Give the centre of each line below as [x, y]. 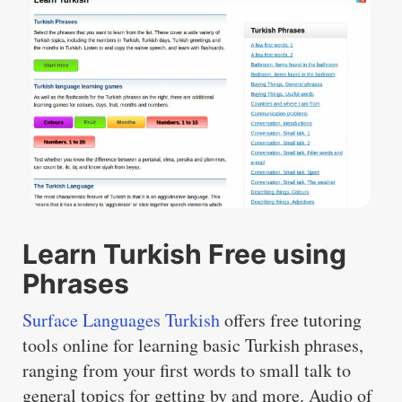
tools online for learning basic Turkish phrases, [193, 345]
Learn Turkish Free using [184, 254]
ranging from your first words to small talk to [187, 371]
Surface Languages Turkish [121, 320]
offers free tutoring [291, 320]
